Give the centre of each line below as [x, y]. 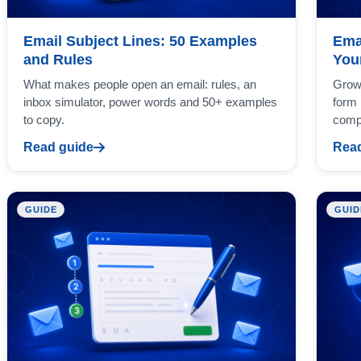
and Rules [58, 59]
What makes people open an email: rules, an [140, 84]
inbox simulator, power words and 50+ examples [150, 102]
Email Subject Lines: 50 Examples [140, 41]
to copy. [44, 119]
